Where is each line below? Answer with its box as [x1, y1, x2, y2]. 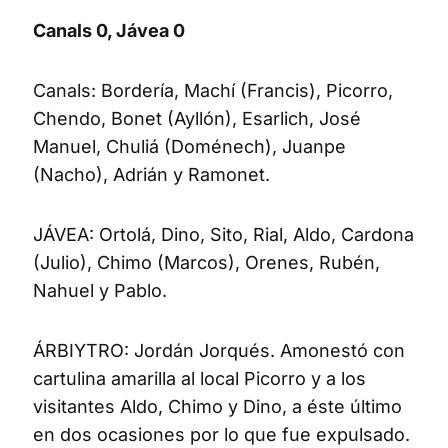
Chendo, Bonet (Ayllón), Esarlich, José [33, 107, 361, 129]
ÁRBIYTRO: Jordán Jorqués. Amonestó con [33, 339, 405, 361]
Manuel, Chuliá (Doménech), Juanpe [33, 135, 346, 157]
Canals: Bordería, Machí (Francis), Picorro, [33, 79, 393, 101]
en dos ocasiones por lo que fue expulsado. [33, 423, 410, 445]
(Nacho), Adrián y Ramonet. [33, 163, 270, 185]
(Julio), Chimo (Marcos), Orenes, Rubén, [33, 251, 380, 273]
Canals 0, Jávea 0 [33, 19, 185, 41]
